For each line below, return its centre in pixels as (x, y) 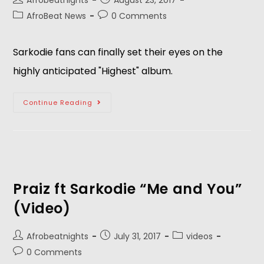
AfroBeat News (57, 16)
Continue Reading (58, 103)
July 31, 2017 (138, 236)
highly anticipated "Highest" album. (93, 71)
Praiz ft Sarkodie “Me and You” (128, 189)
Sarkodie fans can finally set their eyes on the (118, 52)
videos (200, 236)
